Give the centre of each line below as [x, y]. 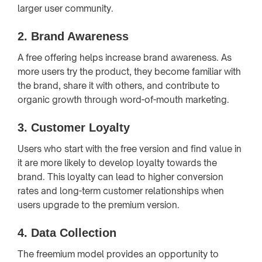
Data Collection [74, 232]
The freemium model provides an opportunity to [118, 254]
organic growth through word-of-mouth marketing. [123, 99]
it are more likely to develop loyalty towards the [117, 163]
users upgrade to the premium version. [99, 205]
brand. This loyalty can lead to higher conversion [120, 177]
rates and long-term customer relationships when [121, 191]
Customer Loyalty [80, 127]
